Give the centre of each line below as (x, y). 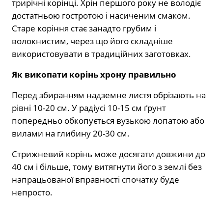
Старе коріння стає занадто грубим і (84, 28)
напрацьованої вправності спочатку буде (96, 179)
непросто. (32, 192)
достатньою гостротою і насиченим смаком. (101, 15)
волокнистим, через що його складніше (92, 41)
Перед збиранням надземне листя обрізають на (109, 95)
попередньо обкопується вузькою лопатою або (108, 120)
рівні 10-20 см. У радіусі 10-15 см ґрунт (89, 108)
